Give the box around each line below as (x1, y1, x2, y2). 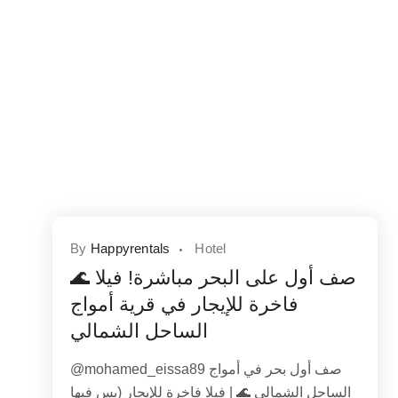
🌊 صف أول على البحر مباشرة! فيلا (70, 267, 96, 290)
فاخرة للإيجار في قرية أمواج (70, 293, 299, 316)
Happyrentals (90, 241, 171, 257)
